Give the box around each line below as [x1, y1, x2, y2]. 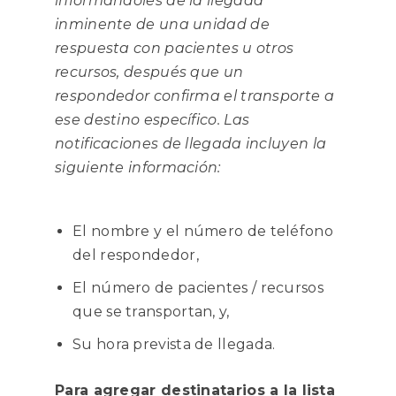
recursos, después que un [55, 64, 244, 80]
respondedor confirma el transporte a [55, 88, 334, 104]
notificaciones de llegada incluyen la [55, 135, 327, 152]
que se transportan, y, [72, 303, 230, 320]
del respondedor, [72, 247, 199, 263]
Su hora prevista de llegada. [72, 336, 276, 353]
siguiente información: [55, 159, 221, 176]
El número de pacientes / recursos [72, 279, 324, 296]
